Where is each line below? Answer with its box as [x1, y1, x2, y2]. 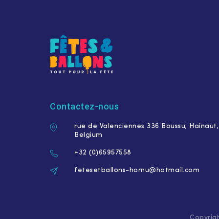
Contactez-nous [50, 101, 119, 112]
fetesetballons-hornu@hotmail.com [74, 167, 199, 175]
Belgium [74, 131, 103, 139]
